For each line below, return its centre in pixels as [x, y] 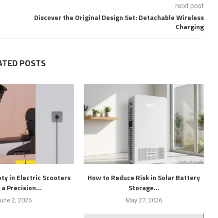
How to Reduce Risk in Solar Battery [144, 178]
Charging [190, 26]
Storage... [144, 188]
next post [189, 6]
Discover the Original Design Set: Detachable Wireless [118, 17]
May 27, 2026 [144, 200]
